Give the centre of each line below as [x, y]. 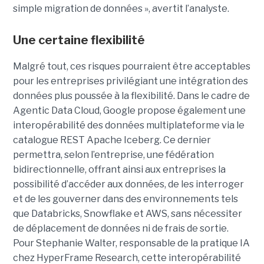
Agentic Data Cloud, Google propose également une [129, 110]
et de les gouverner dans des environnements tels [125, 199]
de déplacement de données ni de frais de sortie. [121, 228]
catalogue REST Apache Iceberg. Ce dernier [112, 140]
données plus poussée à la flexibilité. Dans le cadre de [131, 95]
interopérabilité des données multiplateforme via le [128, 125]
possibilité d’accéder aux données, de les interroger [128, 184]
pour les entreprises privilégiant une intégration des [130, 81]
